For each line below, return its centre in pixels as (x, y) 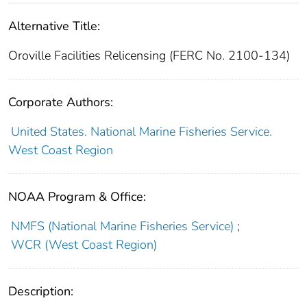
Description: (41, 292)
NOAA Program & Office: (77, 197)
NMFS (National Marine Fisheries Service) (122, 226)
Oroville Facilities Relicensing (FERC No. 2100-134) (149, 56)
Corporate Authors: (61, 102)
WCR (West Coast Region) (84, 245)
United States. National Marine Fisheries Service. (141, 132)
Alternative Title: (54, 26)
